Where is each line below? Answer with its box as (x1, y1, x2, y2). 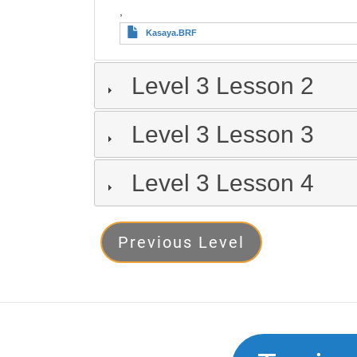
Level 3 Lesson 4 (131, 170, 314, 196)
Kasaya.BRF (145, 28, 197, 37)
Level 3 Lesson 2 (131, 73, 314, 99)
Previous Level (118, 233, 245, 252)
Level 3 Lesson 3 (131, 121, 314, 147)
